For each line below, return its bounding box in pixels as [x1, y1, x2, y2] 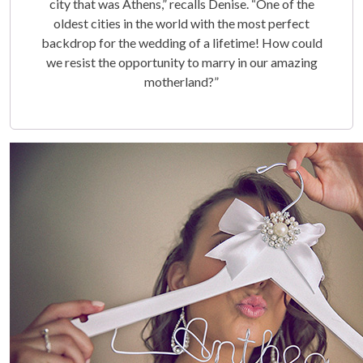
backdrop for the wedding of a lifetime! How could [41, 34, 322, 50]
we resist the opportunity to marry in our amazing [45, 53, 318, 70]
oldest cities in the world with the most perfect [53, 15, 310, 31]
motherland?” [144, 73, 219, 89]
